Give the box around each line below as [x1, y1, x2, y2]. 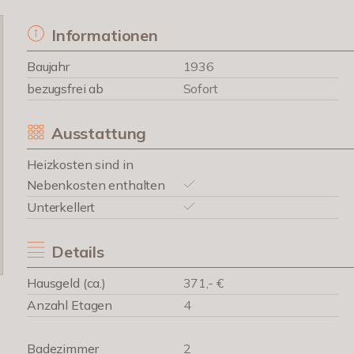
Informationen [51, 25, 158, 45]
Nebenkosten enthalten [27, 177, 165, 193]
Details [51, 242, 104, 262]
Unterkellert [27, 199, 96, 215]
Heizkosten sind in [27, 156, 134, 172]
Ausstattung [51, 123, 147, 143]
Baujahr [27, 58, 70, 74]
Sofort [183, 81, 218, 96]
